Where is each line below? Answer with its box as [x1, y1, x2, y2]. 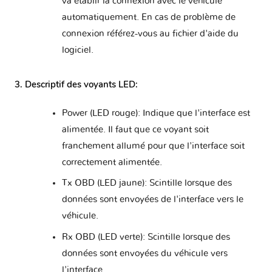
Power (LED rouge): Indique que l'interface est [61, 108, 250, 118]
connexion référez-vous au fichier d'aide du [61, 29, 239, 39]
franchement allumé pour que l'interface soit [61, 141, 245, 151]
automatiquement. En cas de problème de [61, 13, 236, 22]
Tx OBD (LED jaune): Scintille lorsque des [61, 178, 232, 188]
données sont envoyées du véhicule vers [61, 248, 228, 258]
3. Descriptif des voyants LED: [15, 78, 138, 91]
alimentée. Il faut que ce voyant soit [61, 124, 209, 134]
